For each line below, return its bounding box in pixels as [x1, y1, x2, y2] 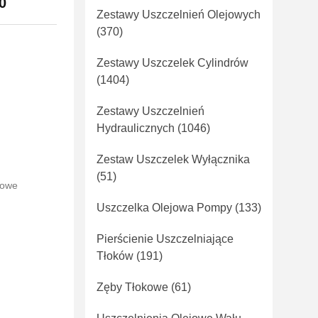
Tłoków [97, 250, 133, 262]
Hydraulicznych [97, 122, 175, 134]
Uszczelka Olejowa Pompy [97, 202, 232, 214]
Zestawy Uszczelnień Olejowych [97, 9, 261, 21]
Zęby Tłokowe [97, 281, 168, 293]
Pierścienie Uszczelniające [97, 233, 234, 245]
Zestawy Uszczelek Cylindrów [97, 57, 248, 69]
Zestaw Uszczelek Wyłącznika [97, 153, 250, 165]
